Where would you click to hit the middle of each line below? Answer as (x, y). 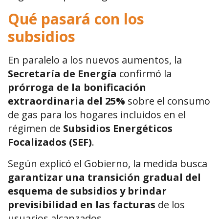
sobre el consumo (168, 101)
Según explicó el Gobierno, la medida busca (108, 164)
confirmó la (144, 74)
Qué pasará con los (76, 19)
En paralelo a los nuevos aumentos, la (95, 60)
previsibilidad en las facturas (82, 205)
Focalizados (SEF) (50, 142)
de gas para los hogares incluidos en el (97, 115)
